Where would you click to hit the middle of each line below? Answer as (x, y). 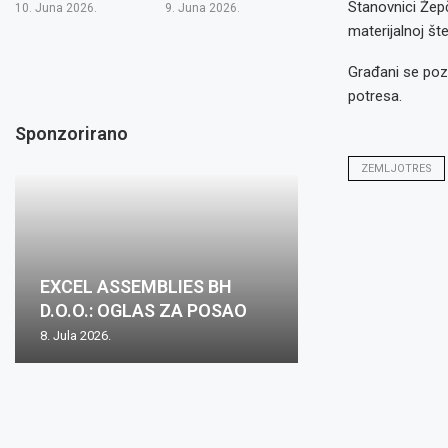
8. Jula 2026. (75, 335)
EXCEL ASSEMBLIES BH (136, 286)
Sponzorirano (71, 133)
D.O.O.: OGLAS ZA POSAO (143, 310)
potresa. (374, 96)
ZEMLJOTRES (396, 168)
